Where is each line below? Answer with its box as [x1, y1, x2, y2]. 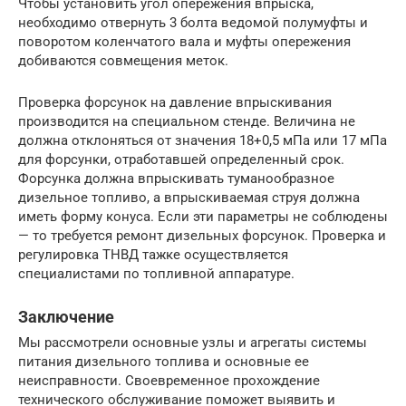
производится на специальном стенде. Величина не [18, 112, 355, 130]
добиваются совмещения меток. [18, 52, 228, 69]
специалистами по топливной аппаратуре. [18, 265, 295, 282]
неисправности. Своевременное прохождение [18, 372, 320, 389]
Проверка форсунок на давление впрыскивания [18, 93, 332, 111]
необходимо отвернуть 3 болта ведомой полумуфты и [18, 14, 368, 31]
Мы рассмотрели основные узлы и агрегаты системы [18, 333, 367, 351]
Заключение [18, 306, 114, 326]
